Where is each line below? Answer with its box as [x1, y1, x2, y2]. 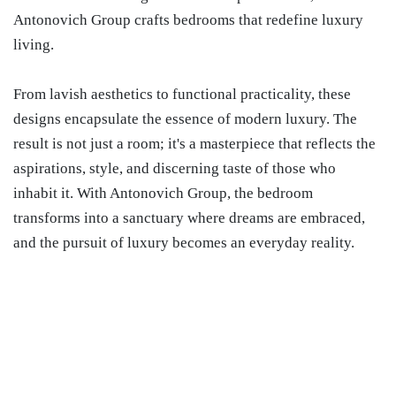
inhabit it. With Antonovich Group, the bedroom [13, 185, 313, 202]
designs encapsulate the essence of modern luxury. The [13, 110, 357, 127]
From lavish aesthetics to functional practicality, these [13, 86, 351, 103]
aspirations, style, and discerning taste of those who [13, 160, 336, 177]
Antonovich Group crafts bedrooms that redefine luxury [13, 11, 363, 28]
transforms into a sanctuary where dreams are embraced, [13, 209, 365, 226]
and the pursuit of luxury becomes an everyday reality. [13, 234, 354, 251]
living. [13, 36, 54, 53]
